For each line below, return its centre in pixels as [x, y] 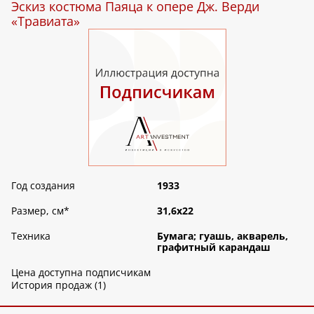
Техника [31, 236]
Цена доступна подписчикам [81, 273]
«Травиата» [46, 21]
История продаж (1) [59, 285]
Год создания [43, 186]
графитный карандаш [214, 247]
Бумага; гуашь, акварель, [223, 236]
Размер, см [37, 211]
